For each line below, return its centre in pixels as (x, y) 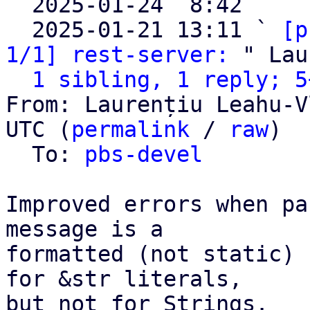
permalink (130, 129)
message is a (84, 229)
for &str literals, (124, 279)
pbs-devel (144, 154)
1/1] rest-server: (117, 55)
